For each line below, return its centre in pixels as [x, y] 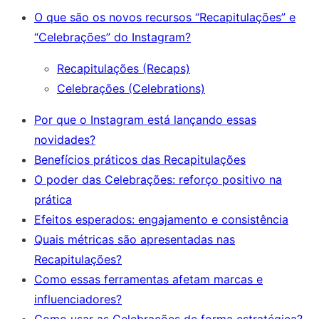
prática [53, 199]
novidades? [65, 139]
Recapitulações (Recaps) [124, 68]
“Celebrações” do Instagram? [113, 37]
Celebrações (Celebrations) [131, 88]
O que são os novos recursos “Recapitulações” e [165, 17]
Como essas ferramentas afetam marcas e [148, 279]
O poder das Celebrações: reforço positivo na [158, 179]
